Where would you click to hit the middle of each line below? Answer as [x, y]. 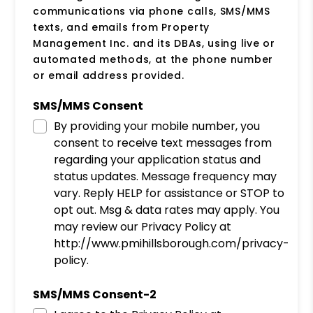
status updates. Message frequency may [166, 176]
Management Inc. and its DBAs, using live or [154, 43]
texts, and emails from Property [122, 27]
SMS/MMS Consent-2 [95, 294]
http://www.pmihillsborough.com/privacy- [172, 243]
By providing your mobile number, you [157, 126]
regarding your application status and [158, 159]
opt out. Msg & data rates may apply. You [167, 210]
